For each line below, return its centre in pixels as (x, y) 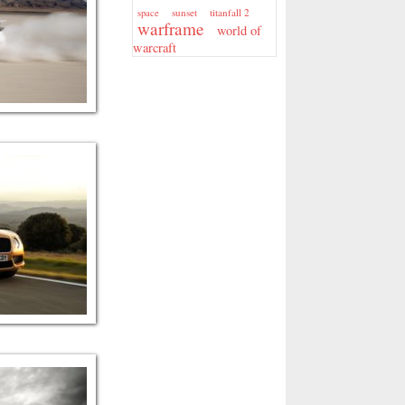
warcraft (155, 47)
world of (239, 30)
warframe (171, 28)
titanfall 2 (230, 12)
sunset (184, 12)
